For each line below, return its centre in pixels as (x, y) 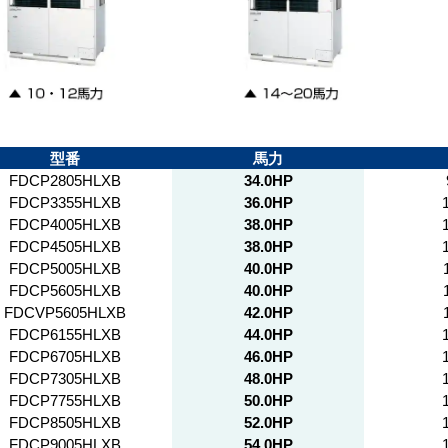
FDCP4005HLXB (65, 223)
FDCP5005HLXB (65, 267)
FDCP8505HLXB (65, 421)
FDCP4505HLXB (65, 245)
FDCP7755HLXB (65, 399)
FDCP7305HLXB (65, 377)
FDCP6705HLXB (65, 355)
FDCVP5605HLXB (65, 311)
